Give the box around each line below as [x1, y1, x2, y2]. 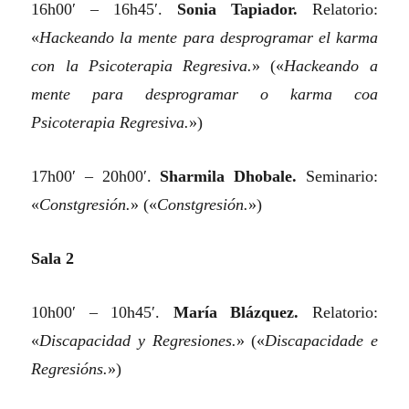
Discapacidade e [265, 331, 378, 351]
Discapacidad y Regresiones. [39, 331, 236, 351]
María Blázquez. [173, 303, 299, 322]
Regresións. [31, 360, 109, 379]
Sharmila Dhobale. [160, 167, 297, 186]
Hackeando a [284, 57, 378, 76]
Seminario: [296, 167, 378, 186]
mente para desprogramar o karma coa [31, 85, 378, 104]
